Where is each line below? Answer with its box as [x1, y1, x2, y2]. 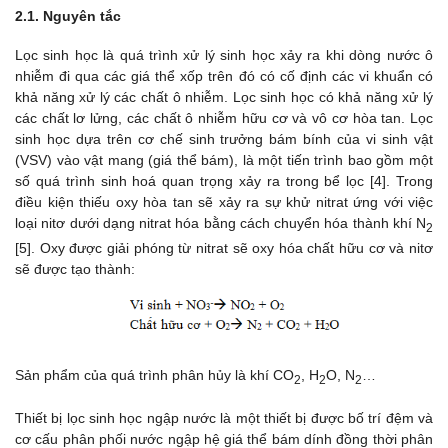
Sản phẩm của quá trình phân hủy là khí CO [15, 366, 294, 383]
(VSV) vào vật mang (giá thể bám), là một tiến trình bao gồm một [15, 151, 433, 168]
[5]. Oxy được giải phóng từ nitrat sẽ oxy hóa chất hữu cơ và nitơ [15, 239, 433, 256]
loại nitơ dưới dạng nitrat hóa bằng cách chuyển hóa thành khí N [15, 214, 426, 231]
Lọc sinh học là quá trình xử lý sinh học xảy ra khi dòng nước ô [15, 46, 433, 63]
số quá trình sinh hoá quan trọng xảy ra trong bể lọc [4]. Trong [15, 172, 433, 189]
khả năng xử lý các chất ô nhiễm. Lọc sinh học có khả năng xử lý [15, 88, 433, 105]
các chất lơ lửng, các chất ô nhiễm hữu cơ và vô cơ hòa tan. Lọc [15, 109, 433, 126]
